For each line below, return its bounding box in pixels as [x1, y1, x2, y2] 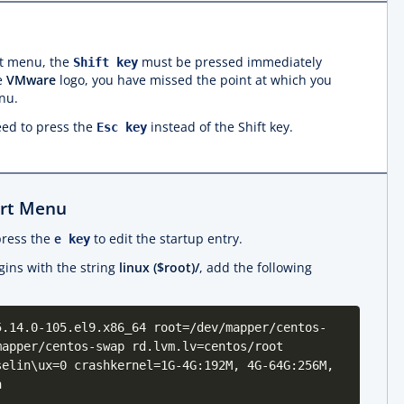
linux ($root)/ [119, 259, 199, 276]
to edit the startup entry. [90, 230, 243, 247]
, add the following [199, 259, 312, 276]
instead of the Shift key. [147, 118, 293, 135]
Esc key [96, 120, 147, 134]
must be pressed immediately [138, 53, 322, 70]
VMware [6, 71, 56, 88]
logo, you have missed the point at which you [56, 71, 332, 88]
